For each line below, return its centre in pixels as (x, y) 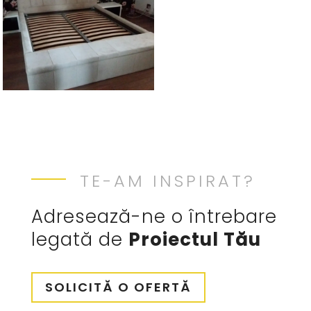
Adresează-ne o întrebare (154, 216)
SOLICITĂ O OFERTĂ (118, 287)
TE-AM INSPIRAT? (167, 180)
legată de (79, 239)
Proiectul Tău (194, 239)
